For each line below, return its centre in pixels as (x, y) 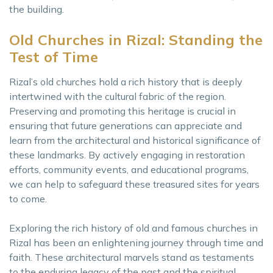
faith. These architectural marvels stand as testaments (132, 257)
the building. (37, 9)
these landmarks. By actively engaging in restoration (127, 155)
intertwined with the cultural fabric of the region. (118, 96)
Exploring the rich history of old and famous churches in (133, 228)
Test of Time (54, 57)
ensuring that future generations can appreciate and (126, 126)
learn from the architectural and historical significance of (135, 140)
